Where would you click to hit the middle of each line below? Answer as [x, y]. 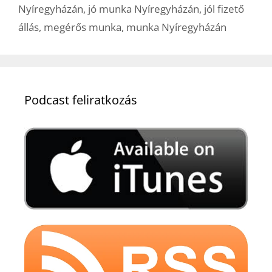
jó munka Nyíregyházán [144, 9]
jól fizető [224, 9]
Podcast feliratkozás [81, 100]
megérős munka [83, 27]
